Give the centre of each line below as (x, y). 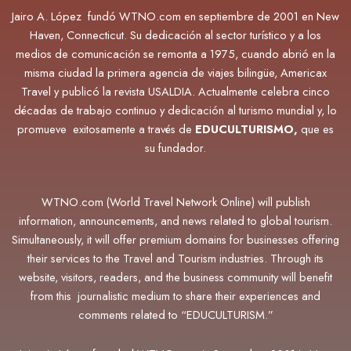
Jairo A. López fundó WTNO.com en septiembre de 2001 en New (175, 16)
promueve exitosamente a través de (106, 128)
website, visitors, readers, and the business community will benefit (175, 277)
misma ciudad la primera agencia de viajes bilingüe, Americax (175, 72)
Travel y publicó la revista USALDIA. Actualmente (141, 91)
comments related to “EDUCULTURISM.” (175, 315)
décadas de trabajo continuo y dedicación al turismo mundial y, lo (175, 110)
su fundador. (175, 147)
